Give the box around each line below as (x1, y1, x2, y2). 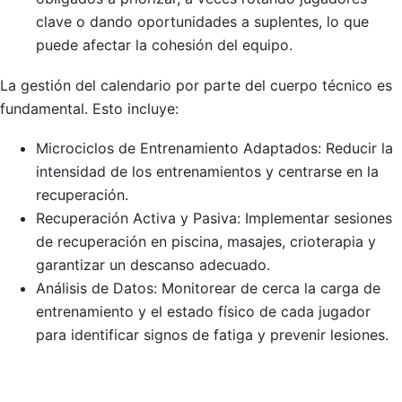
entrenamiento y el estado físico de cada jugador (36, 302, 371, 321)
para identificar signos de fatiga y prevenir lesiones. (36, 326, 389, 345)
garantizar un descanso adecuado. (36, 256, 270, 275)
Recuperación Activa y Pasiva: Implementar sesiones (36, 209, 392, 228)
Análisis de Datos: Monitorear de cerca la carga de (36, 279, 380, 298)
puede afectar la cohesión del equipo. (36, 36, 293, 55)
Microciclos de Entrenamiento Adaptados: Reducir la (36, 139, 393, 158)
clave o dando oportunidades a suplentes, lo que (36, 13, 369, 31)
